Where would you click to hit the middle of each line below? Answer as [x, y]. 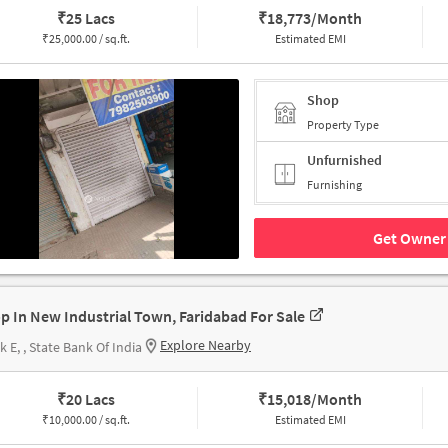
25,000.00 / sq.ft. [89, 39]
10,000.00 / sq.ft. [89, 420]
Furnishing [334, 185]
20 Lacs [90, 399]
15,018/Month [315, 399]
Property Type [343, 124]
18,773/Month [315, 18]
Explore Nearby [205, 345]
